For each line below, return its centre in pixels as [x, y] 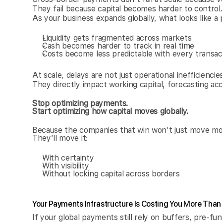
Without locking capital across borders [111, 174]
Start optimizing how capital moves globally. [110, 111]
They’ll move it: [60, 138]
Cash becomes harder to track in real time [118, 46]
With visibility [66, 166]
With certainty [68, 158]
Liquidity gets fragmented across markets [117, 38]
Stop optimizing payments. [80, 103]
